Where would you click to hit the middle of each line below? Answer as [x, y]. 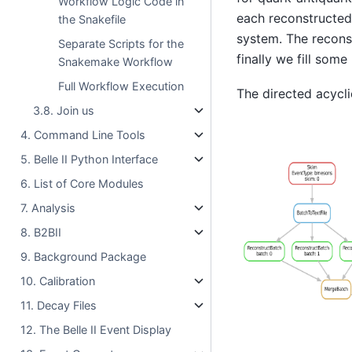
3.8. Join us [64, 110]
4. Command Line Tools [83, 134]
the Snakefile [92, 19]
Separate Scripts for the [121, 43]
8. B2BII [41, 232]
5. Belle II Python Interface [90, 159]
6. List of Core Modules [82, 183]
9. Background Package [84, 256]
